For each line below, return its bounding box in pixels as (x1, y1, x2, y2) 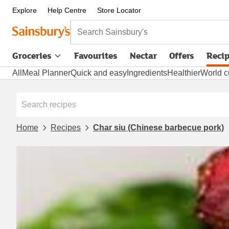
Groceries (12, 49, 52, 62)
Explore (12, 6, 37, 14)
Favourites (74, 49, 118, 62)
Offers (169, 49, 194, 62)
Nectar (130, 49, 157, 62)
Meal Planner (22, 68, 71, 77)
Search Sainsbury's (70, 20, 148, 33)
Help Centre (47, 6, 86, 14)
